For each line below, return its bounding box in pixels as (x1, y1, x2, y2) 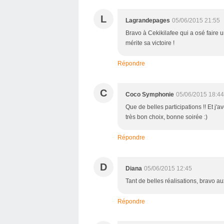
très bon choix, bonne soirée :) (125, 113, 207, 120)
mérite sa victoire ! (125, 39, 174, 46)
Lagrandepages (125, 16, 170, 24)
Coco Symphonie (125, 90, 174, 98)
